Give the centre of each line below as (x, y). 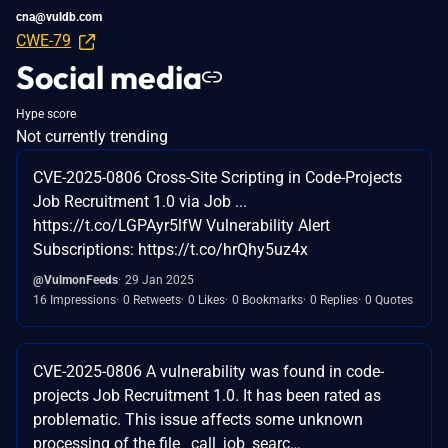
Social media (109, 76)
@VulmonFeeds (75, 279)
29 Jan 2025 (159, 279)
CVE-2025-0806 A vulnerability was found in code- (208, 371)
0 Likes (206, 299)
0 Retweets (152, 299)
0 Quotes (389, 299)
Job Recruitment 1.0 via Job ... (140, 201)
